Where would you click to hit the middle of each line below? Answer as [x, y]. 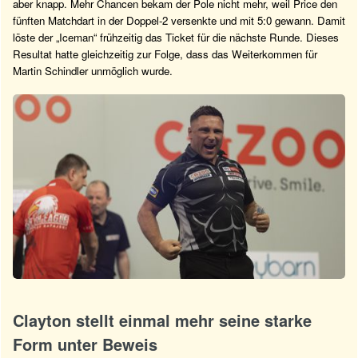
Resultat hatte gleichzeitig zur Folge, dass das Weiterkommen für [165, 54]
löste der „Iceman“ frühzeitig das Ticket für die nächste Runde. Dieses [176, 38]
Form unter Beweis [85, 344]
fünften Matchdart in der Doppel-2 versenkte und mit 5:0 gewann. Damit [179, 21]
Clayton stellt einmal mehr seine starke [162, 320]
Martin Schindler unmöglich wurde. [93, 71]
